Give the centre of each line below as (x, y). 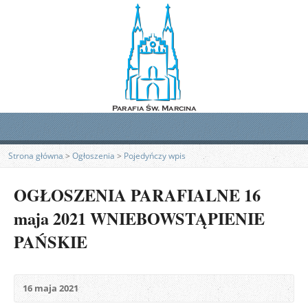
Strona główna (36, 156)
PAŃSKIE (51, 242)
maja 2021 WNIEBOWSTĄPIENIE (139, 218)
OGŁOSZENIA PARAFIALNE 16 (137, 195)
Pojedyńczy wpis (155, 156)
